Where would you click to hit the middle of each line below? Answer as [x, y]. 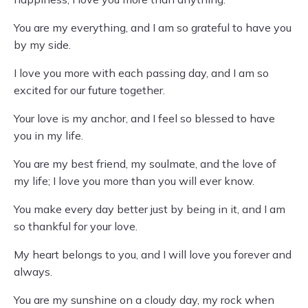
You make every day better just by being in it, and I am [150, 209]
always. [33, 272]
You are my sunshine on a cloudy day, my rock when [144, 300]
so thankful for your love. [76, 226]
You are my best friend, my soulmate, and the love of [145, 164]
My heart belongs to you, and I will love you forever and [153, 254]
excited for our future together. [89, 90]
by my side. [42, 45]
